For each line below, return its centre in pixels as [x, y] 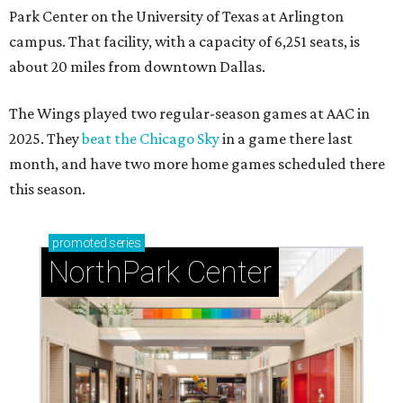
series [124, 243]
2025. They [45, 139]
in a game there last [286, 139]
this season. [47, 189]
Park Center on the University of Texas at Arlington [176, 17]
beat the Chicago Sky [151, 139]
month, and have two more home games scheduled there [197, 164]
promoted [80, 243]
